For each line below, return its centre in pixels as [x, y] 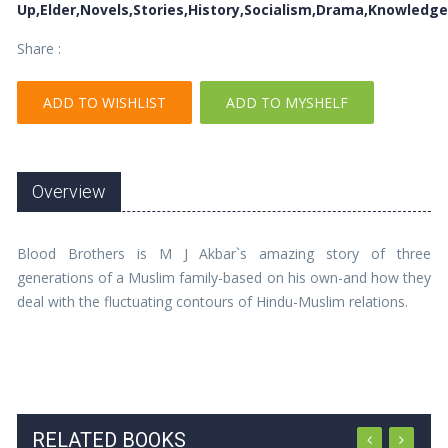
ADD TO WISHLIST [105, 102]
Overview [69, 191]
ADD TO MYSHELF [287, 102]
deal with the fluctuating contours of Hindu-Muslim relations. [213, 301]
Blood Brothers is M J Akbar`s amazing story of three [224, 253]
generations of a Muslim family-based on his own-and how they [224, 277]
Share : [39, 48]
